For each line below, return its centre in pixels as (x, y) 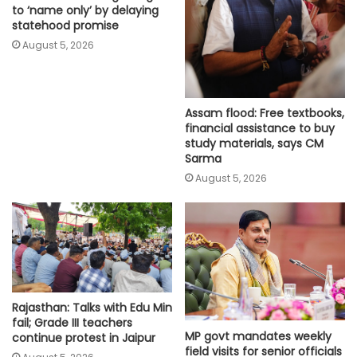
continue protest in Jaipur (84, 338)
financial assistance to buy (260, 129)
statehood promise (65, 26)
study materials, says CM (254, 144)
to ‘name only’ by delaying (85, 11)
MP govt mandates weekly (258, 336)
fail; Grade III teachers (72, 323)
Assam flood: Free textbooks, (265, 114)
